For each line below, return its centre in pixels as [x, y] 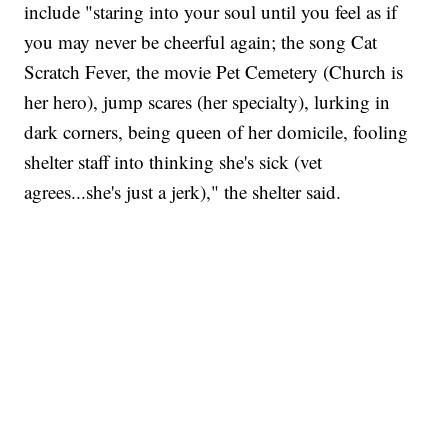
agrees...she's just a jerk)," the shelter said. [183, 192]
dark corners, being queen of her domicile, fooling [216, 132]
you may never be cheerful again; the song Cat [201, 42]
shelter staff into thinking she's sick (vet [173, 162]
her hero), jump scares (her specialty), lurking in [207, 102]
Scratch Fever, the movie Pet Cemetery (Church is [214, 72]
